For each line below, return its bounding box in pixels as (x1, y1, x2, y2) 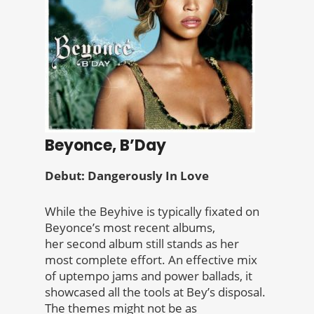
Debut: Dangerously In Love (45, 168, 209, 184)
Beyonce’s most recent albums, (45, 219, 215, 236)
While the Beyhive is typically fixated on (45, 203, 259, 220)
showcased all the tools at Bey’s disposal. (45, 284, 266, 301)
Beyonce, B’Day (45, 135, 166, 157)
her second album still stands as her (45, 235, 239, 252)
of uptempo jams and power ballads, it (45, 268, 252, 285)
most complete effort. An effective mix (45, 252, 257, 268)
